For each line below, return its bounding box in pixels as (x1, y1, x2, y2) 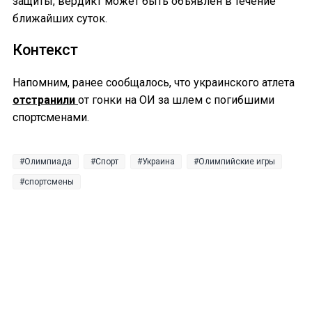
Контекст (13, 41, 78, 59)
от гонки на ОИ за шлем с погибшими (78, 93, 274, 107)
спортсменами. (13, 110, 92, 124)
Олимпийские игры (198, 156, 275, 166)
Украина (142, 156, 175, 166)
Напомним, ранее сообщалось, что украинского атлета (13, 75, 295, 89)
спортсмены (24, 176, 74, 187)
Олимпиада (24, 156, 72, 166)
